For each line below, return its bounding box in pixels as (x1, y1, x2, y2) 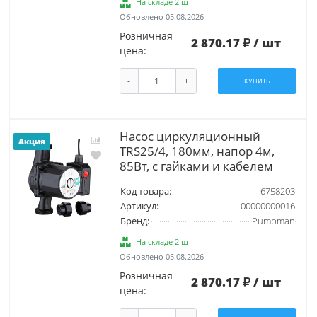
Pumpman (251, 214, 295, 227)
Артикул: (120, 200, 158, 212)
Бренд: (120, 214, 149, 227)
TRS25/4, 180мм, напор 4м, (119, 142, 275, 159)
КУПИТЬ (243, 76, 270, 86)
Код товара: (120, 185, 171, 197)
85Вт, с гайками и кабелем (119, 157, 273, 174)
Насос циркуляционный (119, 127, 260, 144)
